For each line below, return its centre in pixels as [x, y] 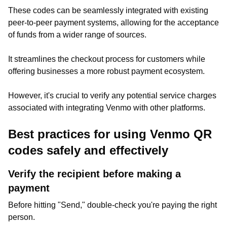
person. [23, 217]
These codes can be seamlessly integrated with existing [108, 10]
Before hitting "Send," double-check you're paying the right [112, 205]
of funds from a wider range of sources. [78, 35]
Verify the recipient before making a [94, 174]
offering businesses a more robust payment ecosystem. [108, 71]
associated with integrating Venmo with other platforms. [107, 108]
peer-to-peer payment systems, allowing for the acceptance [113, 23]
